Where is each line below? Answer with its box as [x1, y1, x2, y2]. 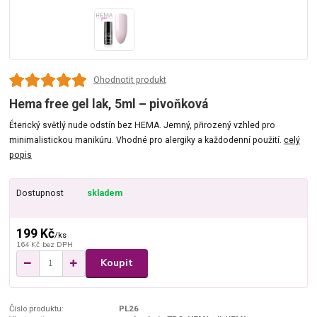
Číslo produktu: [9, 303, 64, 313]
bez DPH [42, 238, 73, 250]
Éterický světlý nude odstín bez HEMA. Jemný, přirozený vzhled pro [9, 120, 276, 131]
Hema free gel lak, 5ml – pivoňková [9, 96, 209, 111]
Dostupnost [16, 188, 64, 199]
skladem [86, 188, 122, 199]
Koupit [100, 256, 133, 270]
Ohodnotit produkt [93, 74, 166, 85]
